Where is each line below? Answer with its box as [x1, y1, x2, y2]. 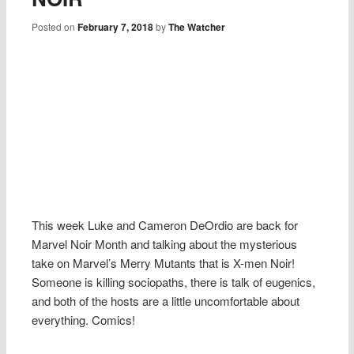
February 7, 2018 [77, 20, 154, 35]
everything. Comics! [32, 311, 136, 329]
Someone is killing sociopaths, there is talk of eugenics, [32, 273, 316, 291]
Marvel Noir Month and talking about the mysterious [32, 235, 298, 253]
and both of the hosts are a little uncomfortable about [32, 292, 300, 310]
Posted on [32, 20, 78, 34]
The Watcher [168, 20, 226, 35]
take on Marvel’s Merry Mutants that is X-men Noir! [32, 254, 296, 272]
